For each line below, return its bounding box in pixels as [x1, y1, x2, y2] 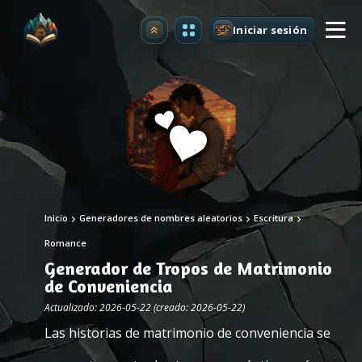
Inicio [44, 212, 68, 224]
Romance [44, 237, 86, 249]
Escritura [254, 212, 293, 224]
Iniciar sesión [233, 22, 307, 37]
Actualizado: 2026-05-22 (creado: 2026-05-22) [44, 301, 245, 314]
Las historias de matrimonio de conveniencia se [44, 324, 330, 342]
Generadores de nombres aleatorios [79, 212, 242, 224]
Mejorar [154, 27, 199, 42]
